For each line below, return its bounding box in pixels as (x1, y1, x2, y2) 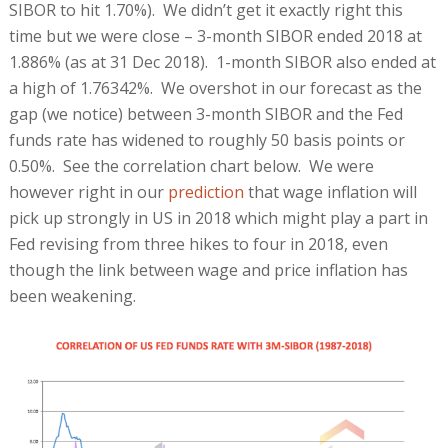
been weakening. (8, 284, 136, 307)
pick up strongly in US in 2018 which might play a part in (8, 206, 428, 229)
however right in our (8, 180, 168, 203)
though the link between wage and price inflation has (8, 258, 408, 281)
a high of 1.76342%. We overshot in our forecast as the (8, 76, 422, 99)
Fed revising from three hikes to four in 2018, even (8, 232, 388, 255)
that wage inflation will (243, 180, 417, 203)
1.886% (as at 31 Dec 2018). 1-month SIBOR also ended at (8, 50, 436, 73)
